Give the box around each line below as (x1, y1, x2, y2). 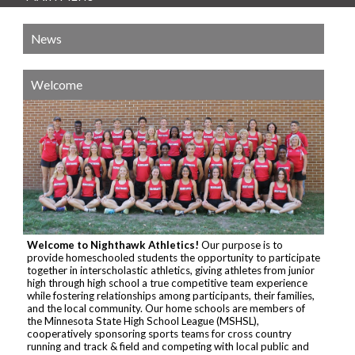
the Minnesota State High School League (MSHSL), (27, 314, 259, 327)
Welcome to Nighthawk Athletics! (27, 238, 199, 251)
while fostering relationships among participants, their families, (27, 288, 315, 302)
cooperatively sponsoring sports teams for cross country (27, 326, 292, 340)
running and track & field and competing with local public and (27, 339, 309, 353)
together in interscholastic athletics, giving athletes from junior (27, 263, 315, 277)
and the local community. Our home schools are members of (27, 301, 305, 315)
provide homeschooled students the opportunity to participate (27, 250, 320, 264)
